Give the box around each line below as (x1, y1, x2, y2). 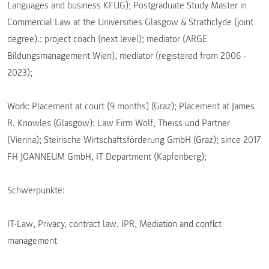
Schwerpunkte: (7, 184, 65, 196)
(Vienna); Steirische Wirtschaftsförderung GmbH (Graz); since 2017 (7, 133, 261, 146)
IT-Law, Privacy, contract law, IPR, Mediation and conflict (7, 217, 222, 230)
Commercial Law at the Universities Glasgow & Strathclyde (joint (7, 16, 253, 28)
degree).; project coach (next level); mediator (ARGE (7, 32, 207, 45)
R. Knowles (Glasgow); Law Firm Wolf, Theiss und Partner (7, 116, 230, 129)
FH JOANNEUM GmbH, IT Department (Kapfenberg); (7, 150, 207, 163)
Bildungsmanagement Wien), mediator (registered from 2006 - (7, 49, 246, 62)
